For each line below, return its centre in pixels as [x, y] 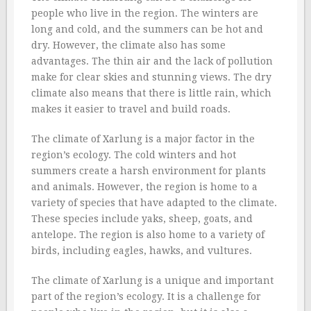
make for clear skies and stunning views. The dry [151, 77]
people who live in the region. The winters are [145, 13]
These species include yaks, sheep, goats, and [142, 218]
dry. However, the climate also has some [128, 45]
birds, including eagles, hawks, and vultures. [142, 250]
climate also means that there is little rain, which [151, 93]
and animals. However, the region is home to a [144, 186]
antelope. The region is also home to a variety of [148, 234]
